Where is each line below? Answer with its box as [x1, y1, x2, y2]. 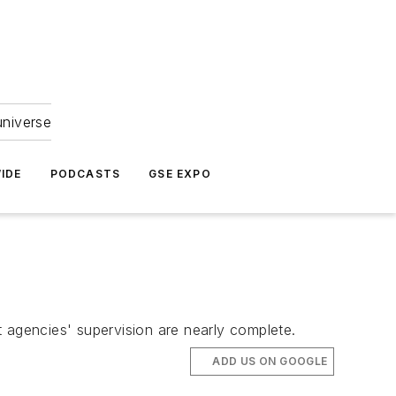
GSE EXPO [148, 167, 211, 180]
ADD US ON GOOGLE [212, 354, 328, 368]
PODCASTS [49, 167, 121, 180]
